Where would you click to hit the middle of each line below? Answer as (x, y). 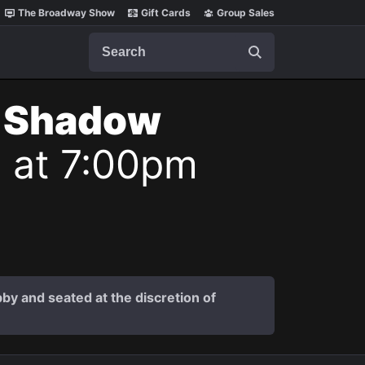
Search (109, 40)
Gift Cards (166, 13)
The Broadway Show (66, 13)
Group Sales (246, 13)
